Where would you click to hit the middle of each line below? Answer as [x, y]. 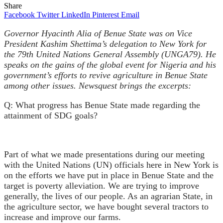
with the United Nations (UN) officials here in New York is [111, 165]
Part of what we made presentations [70, 154]
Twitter [48, 14]
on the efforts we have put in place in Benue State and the [109, 175]
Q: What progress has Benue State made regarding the [102, 105]
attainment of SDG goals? [51, 115]
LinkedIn [76, 14]
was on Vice [170, 33]
